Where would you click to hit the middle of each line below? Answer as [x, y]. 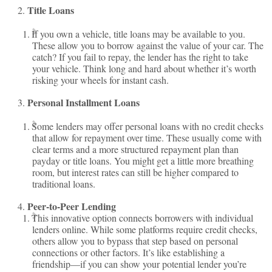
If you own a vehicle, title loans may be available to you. [139, 34]
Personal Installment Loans [84, 102]
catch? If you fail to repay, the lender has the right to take [141, 57]
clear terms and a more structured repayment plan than [136, 149]
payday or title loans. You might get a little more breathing [143, 161]
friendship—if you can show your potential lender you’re [140, 264]
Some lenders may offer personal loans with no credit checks [148, 126]
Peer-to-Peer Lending [72, 206]
